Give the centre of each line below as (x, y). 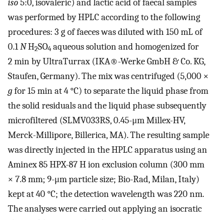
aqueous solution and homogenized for (125, 46)
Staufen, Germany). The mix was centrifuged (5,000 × (109, 76)
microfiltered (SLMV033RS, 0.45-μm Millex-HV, (96, 120)
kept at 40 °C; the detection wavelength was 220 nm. (106, 194)
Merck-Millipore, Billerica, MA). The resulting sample (109, 135)
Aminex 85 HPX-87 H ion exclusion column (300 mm (107, 164)
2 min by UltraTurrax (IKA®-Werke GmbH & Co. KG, (107, 61)
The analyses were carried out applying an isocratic (105, 208)
